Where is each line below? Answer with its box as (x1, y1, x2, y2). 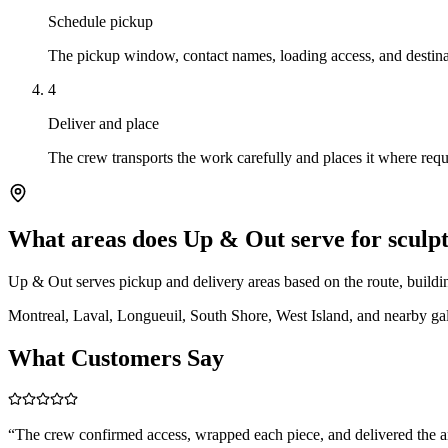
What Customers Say (8, 345, 224, 372)
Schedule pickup (48, 12, 153, 30)
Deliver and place (48, 114, 159, 132)
